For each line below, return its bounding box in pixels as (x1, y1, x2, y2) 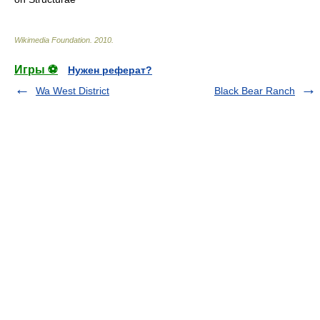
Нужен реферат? (68, 64, 152, 76)
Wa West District (36, 85, 109, 96)
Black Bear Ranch (214, 85, 295, 96)
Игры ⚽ (14, 64, 58, 76)
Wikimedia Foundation (14, 36, 90, 44)
